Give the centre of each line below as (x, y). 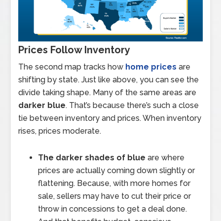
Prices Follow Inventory (74, 50)
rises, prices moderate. (60, 131)
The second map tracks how (72, 67)
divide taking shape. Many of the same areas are (108, 92)
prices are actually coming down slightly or (117, 170)
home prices (151, 67)
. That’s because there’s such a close (132, 105)
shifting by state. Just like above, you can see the (109, 79)
